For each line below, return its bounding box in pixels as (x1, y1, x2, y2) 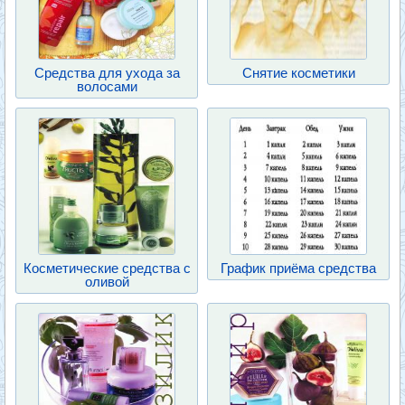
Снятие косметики (241, 65, 355, 80)
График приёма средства (221, 260, 376, 276)
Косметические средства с (23, 260, 191, 276)
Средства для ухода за (33, 65, 180, 80)
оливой (84, 274, 129, 289)
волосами (76, 79, 137, 94)
